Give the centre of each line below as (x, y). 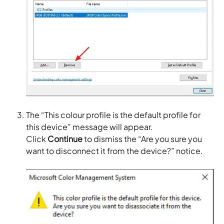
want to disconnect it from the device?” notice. (115, 151)
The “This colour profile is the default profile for (113, 115)
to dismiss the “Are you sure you (142, 139)
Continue (65, 139)
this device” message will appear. (90, 127)
